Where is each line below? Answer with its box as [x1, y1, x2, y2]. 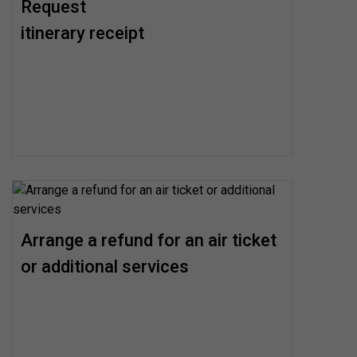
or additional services [21, 257, 189, 277]
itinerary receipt [21, 22, 144, 43]
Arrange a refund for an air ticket [21, 230, 277, 250]
